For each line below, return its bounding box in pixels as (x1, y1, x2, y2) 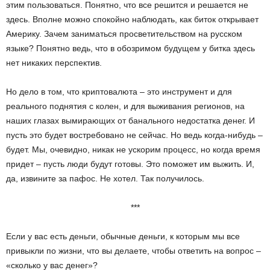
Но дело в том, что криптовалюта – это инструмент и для (6, 87, 232, 96)
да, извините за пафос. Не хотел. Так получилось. (6, 174, 204, 183)
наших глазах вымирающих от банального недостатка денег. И (6, 116, 255, 125)
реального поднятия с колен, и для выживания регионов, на (6, 101, 245, 111)
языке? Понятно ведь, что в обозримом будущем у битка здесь (6, 43, 255, 53)
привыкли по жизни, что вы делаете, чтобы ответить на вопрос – (6, 246, 261, 256)
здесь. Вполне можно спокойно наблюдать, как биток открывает (6, 14, 259, 24)
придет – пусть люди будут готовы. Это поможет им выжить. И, (6, 159, 254, 169)
